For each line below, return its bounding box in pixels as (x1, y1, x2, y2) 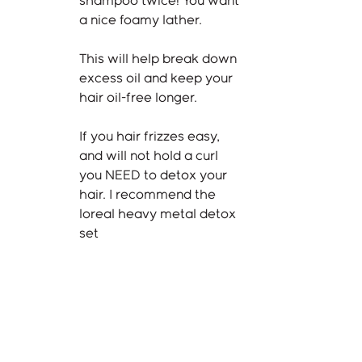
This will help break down (79, 53, 240, 66)
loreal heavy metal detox (79, 208, 239, 221)
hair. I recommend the (79, 189, 219, 202)
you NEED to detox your (79, 170, 230, 183)
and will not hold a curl (79, 150, 221, 163)
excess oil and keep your (79, 73, 236, 86)
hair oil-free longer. (79, 92, 200, 105)
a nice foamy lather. (79, 15, 205, 27)
